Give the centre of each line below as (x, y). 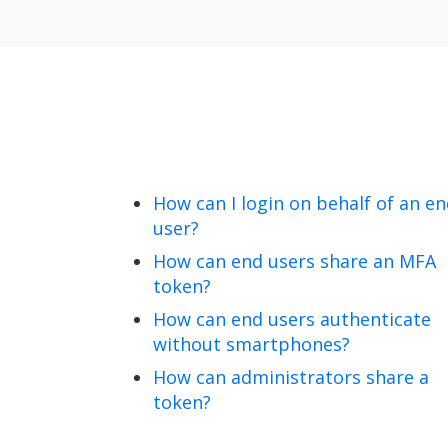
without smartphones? (251, 343)
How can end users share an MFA (294, 260)
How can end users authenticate (292, 318)
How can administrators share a (291, 376)
